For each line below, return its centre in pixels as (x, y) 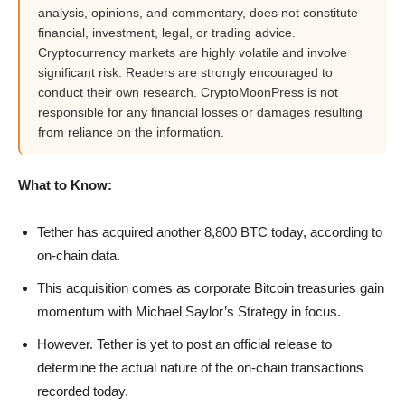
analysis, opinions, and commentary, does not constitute (198, 13)
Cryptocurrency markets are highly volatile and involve (193, 52)
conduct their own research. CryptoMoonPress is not (188, 92)
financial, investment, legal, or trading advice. (167, 33)
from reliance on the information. (131, 132)
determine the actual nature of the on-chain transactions (200, 367)
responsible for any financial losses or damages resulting (200, 112)
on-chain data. (79, 255)
